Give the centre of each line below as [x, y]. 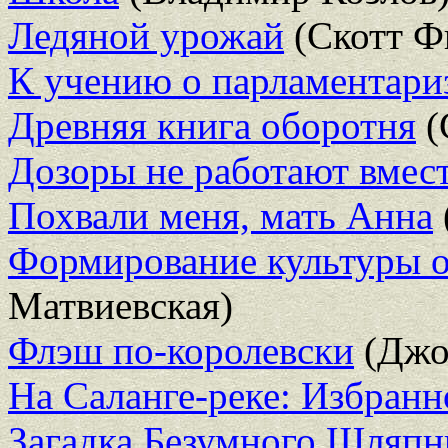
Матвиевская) [120, 305]
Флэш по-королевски [181, 350]
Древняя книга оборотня [212, 125]
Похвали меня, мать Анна [220, 215]
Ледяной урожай [146, 35]
